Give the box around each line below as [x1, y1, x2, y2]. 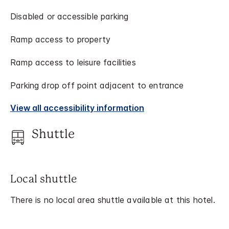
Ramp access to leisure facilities [10, 57, 136, 67]
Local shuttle [10, 174, 77, 185]
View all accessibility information [10, 103, 144, 113]
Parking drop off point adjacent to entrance [10, 80, 184, 90]
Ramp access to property [10, 34, 111, 44]
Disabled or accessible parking [10, 11, 129, 21]
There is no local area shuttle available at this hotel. [10, 194, 215, 205]
